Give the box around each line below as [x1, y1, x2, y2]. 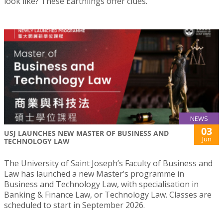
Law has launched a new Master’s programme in [4, 168, 184, 179]
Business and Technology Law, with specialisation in [4, 178, 199, 190]
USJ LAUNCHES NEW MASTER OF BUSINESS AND [4, 128, 169, 138]
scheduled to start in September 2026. [4, 199, 145, 211]
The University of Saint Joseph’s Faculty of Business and [4, 157, 213, 169]
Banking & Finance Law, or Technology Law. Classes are [4, 189, 212, 200]
